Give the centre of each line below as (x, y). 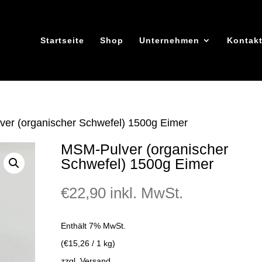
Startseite (62, 40)
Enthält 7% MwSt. (93, 225)
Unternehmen (169, 40)
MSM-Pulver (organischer (144, 149)
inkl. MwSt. (146, 193)
